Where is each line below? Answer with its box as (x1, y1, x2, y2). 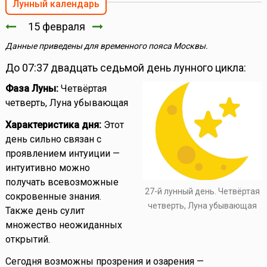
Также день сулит (5, 205, 85, 217)
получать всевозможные (5, 176, 119, 188)
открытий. (5, 234, 50, 246)
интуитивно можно (5, 162, 90, 174)
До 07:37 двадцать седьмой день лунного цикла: (5, 61, 246, 74)
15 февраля (15, 20, 92, 33)
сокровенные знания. (5, 191, 101, 203)
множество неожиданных (5, 219, 122, 231)
